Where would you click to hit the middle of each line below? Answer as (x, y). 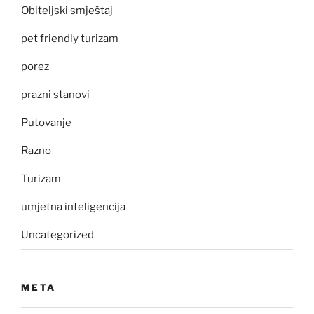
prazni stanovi (55, 95)
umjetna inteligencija (73, 207)
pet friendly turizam (70, 39)
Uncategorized (57, 235)
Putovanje (46, 123)
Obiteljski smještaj (67, 11)
